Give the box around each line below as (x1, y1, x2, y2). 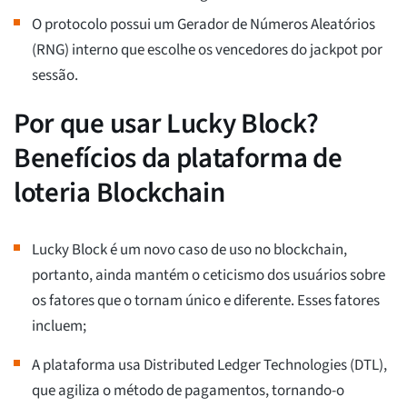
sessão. (32, 65, 78, 87)
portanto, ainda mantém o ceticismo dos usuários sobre (32, 264, 385, 287)
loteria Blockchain (14, 173, 225, 213)
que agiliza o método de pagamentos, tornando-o (32, 380, 344, 402)
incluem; (32, 315, 86, 338)
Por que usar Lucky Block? (14, 104, 319, 144)
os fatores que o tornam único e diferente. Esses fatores (32, 290, 380, 313)
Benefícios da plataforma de (14, 138, 342, 179)
